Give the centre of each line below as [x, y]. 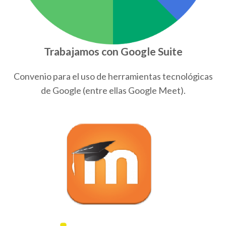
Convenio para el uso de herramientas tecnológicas [113, 76]
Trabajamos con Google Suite [113, 51]
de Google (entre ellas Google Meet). [113, 91]
